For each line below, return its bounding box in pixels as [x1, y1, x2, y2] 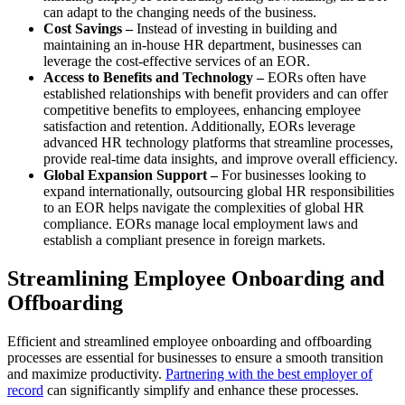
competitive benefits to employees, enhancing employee [43, 102, 361, 118]
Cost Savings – [43, 21, 133, 37]
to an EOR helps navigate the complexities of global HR [43, 200, 364, 216]
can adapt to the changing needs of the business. [43, 5, 316, 21]
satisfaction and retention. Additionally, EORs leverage [43, 118, 355, 135]
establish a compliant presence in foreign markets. [43, 232, 325, 249]
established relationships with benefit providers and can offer [43, 86, 388, 102]
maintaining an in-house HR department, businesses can [43, 37, 362, 53]
